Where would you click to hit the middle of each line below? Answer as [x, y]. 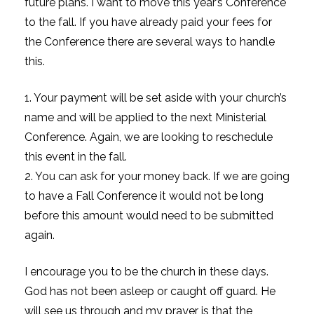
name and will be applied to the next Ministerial [145, 117]
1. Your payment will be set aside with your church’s [156, 97]
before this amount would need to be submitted [149, 215]
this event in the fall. [76, 156]
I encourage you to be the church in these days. [146, 271]
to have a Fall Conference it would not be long [144, 196]
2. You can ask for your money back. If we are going [157, 176]
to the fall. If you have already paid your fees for [148, 22]
